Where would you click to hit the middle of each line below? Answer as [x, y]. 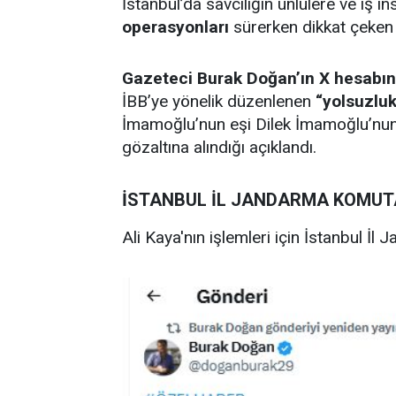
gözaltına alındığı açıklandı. [219, 147]
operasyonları [175, 27]
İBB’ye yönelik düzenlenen [219, 101]
